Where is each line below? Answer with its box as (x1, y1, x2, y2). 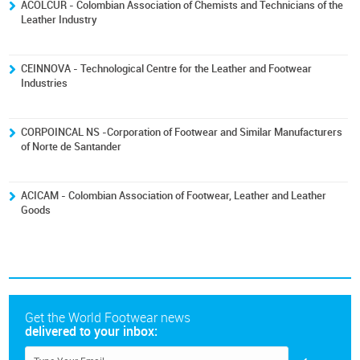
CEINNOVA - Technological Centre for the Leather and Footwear (21, 63, 313, 75)
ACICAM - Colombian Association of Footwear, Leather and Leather (21, 190, 327, 202)
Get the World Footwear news (25, 310, 191, 325)
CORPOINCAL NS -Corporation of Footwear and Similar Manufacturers (21, 126, 343, 138)
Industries (21, 77, 68, 89)
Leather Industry (21, 14, 98, 26)
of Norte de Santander (21, 141, 122, 153)
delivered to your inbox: (25, 324, 158, 339)
